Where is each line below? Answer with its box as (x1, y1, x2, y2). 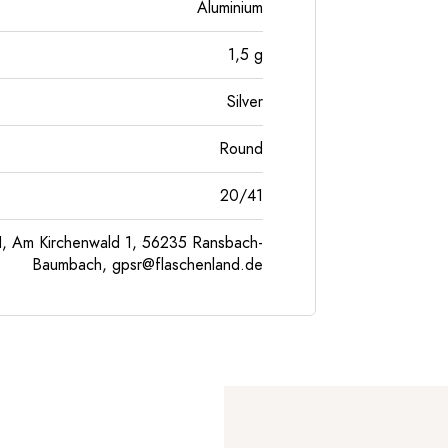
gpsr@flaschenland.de (112, 254, 263, 276)
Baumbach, (32, 254, 112, 276)
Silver (227, 91, 263, 113)
